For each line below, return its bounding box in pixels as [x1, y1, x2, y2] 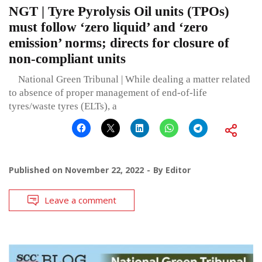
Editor [166, 164, 191, 175]
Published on [9, 164, 65, 175]
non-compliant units [9, 51, 126, 66]
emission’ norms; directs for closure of [9, 35, 229, 50]
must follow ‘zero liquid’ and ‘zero [9, 19, 208, 35]
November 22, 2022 [65, 164, 144, 175]
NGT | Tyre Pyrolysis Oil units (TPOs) [9, 4, 229, 19]
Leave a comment [44, 194, 116, 206]
